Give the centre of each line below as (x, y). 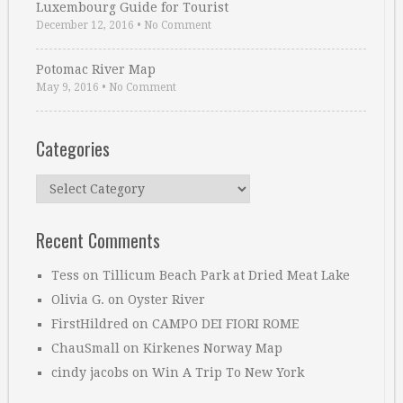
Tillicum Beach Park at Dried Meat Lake (226, 276)
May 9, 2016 (67, 88)
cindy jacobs (90, 373)
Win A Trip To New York (228, 373)
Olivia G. (78, 300)
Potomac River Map (96, 70)
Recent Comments (98, 241)
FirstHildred (90, 324)
